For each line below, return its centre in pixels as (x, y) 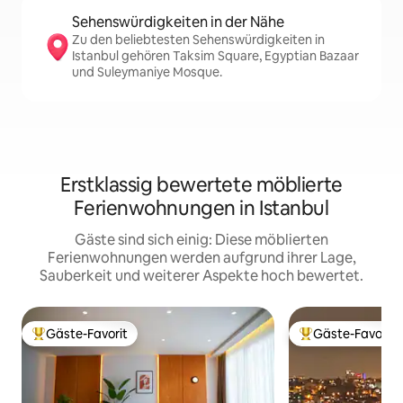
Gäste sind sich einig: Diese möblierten (201, 240)
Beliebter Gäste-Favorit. (101, 341)
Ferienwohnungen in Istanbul (201, 209)
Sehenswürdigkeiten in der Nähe (178, 22)
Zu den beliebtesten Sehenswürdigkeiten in (198, 40)
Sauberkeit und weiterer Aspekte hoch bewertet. (201, 276)
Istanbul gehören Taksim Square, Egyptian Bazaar (215, 56)
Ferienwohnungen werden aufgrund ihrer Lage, (201, 258)
